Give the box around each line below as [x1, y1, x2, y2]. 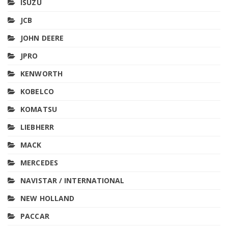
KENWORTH [20, 68, 63, 78]
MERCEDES [20, 157, 58, 167]
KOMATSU [20, 104, 57, 114]
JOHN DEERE [20, 33, 64, 43]
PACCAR [20, 211, 49, 221]
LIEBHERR [20, 122, 54, 132]
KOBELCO [20, 86, 54, 96]
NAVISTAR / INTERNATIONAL [20, 175, 125, 185]
